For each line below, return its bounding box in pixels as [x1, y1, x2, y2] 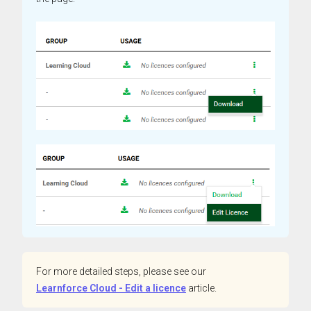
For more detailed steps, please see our [36, 265, 206, 277]
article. [186, 282, 217, 294]
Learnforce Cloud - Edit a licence [36, 282, 186, 294]
